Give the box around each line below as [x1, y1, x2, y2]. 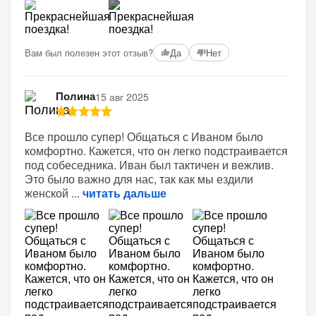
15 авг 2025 [95, 89, 149, 104]
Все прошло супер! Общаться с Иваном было [25, 128, 263, 145]
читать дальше [83, 185, 166, 201]
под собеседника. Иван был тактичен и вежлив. [25, 157, 274, 173]
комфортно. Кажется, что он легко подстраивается [25, 142, 288, 159]
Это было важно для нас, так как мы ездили [25, 171, 253, 187]
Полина [56, 88, 95, 104]
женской [25, 185, 71, 201]
